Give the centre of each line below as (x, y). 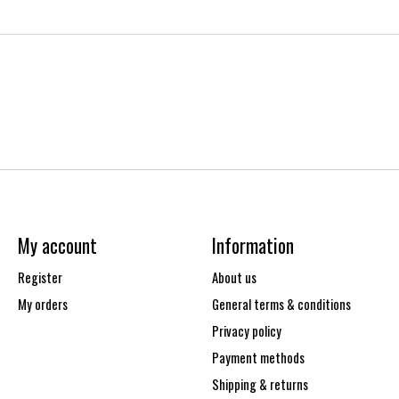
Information (252, 245)
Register (40, 277)
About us (234, 277)
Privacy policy (246, 331)
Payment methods (258, 358)
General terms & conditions (281, 304)
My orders (42, 304)
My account (57, 245)
